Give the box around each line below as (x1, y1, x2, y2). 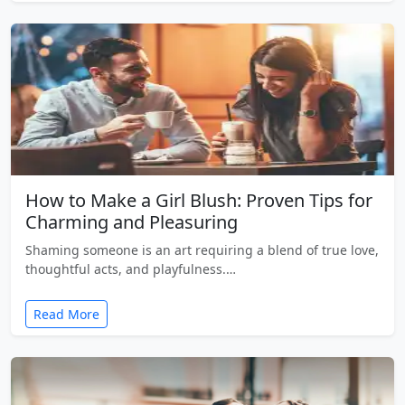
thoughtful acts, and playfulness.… (25, 259, 236, 278)
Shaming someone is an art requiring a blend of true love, (25, 240, 379, 259)
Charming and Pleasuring (25, 209, 238, 234)
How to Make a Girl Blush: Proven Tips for (25, 187, 372, 212)
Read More (33, 305, 99, 323)
